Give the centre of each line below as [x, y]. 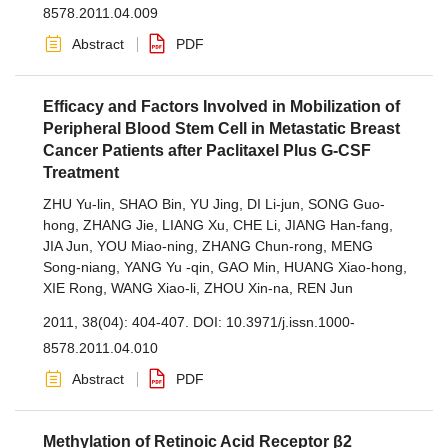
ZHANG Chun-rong [262, 246]
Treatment [81, 172]
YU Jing [214, 204]
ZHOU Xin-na [246, 288]
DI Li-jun [273, 204]
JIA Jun [66, 246]
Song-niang [79, 267]
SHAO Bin [150, 204]
